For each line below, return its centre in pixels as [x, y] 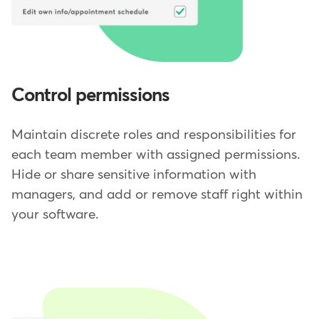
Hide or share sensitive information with [134, 175]
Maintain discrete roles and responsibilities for [154, 135]
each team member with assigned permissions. [156, 155]
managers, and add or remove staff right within [157, 195]
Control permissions [90, 96]
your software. [55, 215]
